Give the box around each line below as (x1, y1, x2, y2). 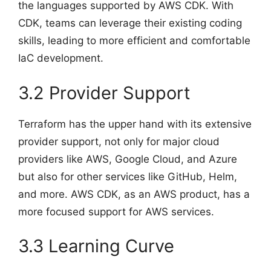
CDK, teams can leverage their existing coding (18, 17, 242, 29)
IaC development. (18, 52, 103, 64)
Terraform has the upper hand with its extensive (18, 117, 252, 130)
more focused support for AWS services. (18, 205, 214, 218)
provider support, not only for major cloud (18, 135, 220, 148)
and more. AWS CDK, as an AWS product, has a (18, 188, 250, 200)
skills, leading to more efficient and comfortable (18, 34, 250, 47)
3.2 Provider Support (18, 82, 191, 103)
